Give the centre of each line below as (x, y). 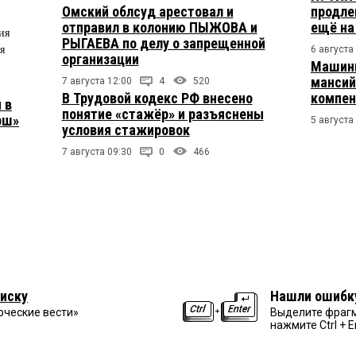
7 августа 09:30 (97, 152)
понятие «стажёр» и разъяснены (163, 114)
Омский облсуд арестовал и (147, 12)
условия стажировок (126, 130)
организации (100, 60)
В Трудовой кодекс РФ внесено (157, 99)
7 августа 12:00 (97, 81)
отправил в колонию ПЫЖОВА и (159, 28)
